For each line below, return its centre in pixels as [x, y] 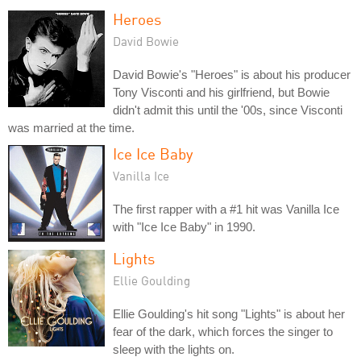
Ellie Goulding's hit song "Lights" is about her [229, 313]
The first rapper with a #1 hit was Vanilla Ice [226, 209]
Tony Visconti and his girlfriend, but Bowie [221, 92]
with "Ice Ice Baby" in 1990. [184, 226]
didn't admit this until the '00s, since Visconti [228, 110]
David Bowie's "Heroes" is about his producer [232, 74]
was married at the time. [71, 127]
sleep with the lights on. [174, 349]
